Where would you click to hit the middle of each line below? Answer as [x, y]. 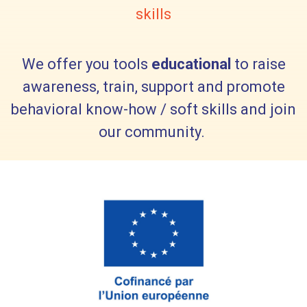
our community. [153, 132]
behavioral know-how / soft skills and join [153, 110]
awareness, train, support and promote [153, 87]
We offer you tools [86, 64]
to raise [258, 64]
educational [191, 64]
